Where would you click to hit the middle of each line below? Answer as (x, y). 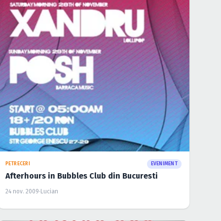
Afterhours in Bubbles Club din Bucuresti (81, 176)
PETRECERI (18, 164)
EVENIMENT (164, 164)
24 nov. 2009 (22, 192)
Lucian (49, 192)
